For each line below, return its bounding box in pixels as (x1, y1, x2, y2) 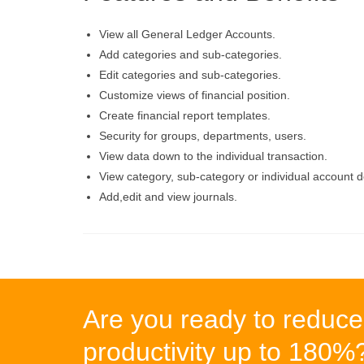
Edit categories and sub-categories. (99, 68, 281, 82)
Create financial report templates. (99, 109, 271, 123)
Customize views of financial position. (99, 89, 290, 102)
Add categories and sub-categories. (99, 48, 282, 62)
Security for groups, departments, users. (99, 129, 306, 143)
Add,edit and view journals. (99, 190, 237, 204)
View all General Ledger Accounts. (99, 28, 275, 41)
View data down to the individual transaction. (99, 149, 327, 163)
